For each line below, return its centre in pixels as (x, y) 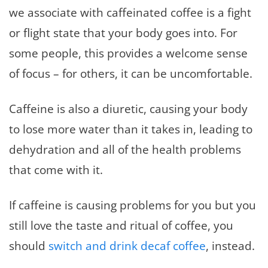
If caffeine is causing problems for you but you (133, 205)
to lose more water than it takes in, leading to (131, 129)
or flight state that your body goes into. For (123, 32)
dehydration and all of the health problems (125, 149)
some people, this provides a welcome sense (128, 53)
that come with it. (56, 169)
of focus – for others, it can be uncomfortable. (131, 73)
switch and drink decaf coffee (127, 245)
